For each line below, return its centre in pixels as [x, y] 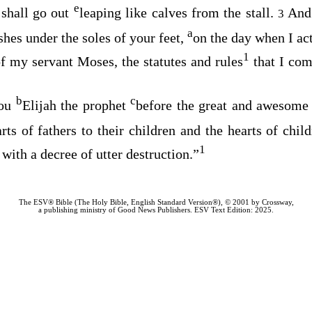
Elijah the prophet [76, 106]
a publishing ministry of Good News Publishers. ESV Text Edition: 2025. [156, 210]
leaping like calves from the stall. [179, 13]
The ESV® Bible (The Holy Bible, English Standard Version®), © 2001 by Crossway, [156, 202]
